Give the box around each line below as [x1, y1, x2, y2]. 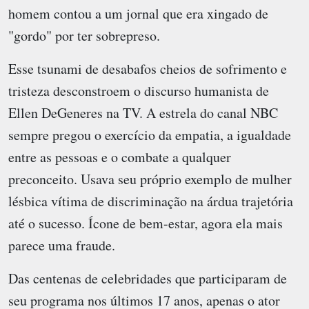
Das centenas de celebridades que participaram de [8, 269, 287, 288]
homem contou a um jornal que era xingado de [8, 4, 268, 23]
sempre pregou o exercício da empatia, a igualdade [8, 126, 291, 145]
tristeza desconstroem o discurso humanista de [8, 81, 269, 101]
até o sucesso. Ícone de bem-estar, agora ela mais [8, 214, 283, 233]
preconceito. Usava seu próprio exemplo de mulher [8, 170, 292, 189]
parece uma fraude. [8, 236, 115, 255]
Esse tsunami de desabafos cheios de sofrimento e [8, 59, 287, 79]
